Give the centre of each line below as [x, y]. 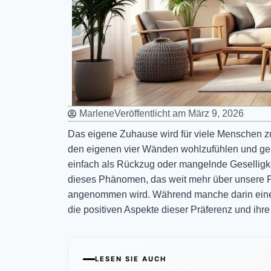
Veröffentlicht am [150, 114]
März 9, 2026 [216, 114]
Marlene [97, 114]
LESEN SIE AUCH [131, 259]
